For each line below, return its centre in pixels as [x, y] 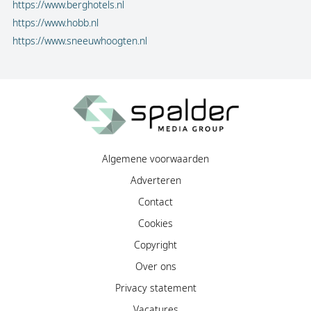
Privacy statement [155, 288]
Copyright [155, 245]
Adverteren [155, 180]
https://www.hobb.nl [56, 23]
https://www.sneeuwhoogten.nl [80, 41]
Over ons [155, 266]
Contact [155, 202]
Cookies [155, 223]
